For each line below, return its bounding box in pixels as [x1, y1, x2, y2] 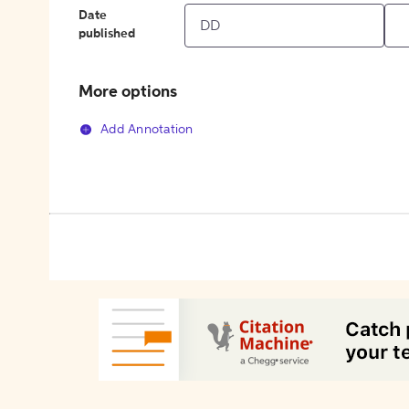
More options [79, 84, 177, 101]
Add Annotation [100, 123, 194, 137]
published [79, 27, 135, 41]
